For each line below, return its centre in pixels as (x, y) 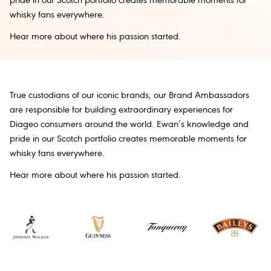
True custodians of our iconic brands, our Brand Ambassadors (129, 96)
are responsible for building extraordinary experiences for (121, 110)
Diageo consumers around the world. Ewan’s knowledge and (129, 125)
